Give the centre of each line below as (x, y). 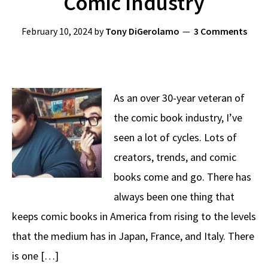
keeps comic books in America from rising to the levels (134, 216)
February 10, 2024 (57, 31)
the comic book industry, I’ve (178, 118)
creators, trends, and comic (175, 157)
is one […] (35, 256)
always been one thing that (174, 197)
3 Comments (220, 31)
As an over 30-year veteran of (179, 98)
